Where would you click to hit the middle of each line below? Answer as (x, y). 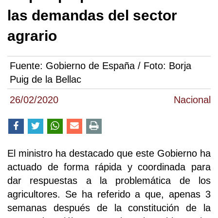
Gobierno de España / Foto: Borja (118, 65)
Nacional (192, 100)
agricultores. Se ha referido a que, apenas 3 (109, 194)
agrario (32, 36)
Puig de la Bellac (45, 79)
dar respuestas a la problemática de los (109, 180)
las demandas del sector (92, 15)
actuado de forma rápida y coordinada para (109, 167)
